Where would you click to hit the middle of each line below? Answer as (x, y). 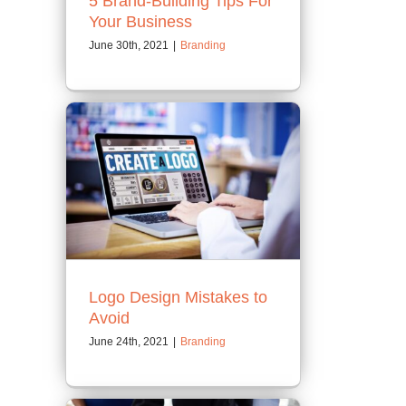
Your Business (140, 22)
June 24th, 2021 (129, 341)
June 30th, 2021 (129, 46)
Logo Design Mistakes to (178, 297)
